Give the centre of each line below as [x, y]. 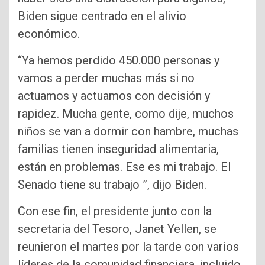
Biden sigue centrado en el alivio [102, 16]
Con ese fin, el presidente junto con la [115, 211]
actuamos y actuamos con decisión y [114, 96]
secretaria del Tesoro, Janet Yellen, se [117, 229]
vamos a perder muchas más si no [106, 78]
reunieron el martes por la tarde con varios [128, 247]
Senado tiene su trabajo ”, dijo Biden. [112, 185]
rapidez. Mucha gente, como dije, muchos [126, 114]
